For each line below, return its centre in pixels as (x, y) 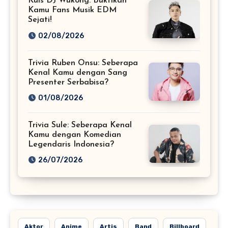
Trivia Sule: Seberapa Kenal (80, 125)
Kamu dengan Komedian (75, 135)
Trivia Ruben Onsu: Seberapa (83, 63)
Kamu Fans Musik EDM (72, 10)
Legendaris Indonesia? (71, 145)
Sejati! (40, 20)
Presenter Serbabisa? (68, 82)
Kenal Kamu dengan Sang (78, 73)
